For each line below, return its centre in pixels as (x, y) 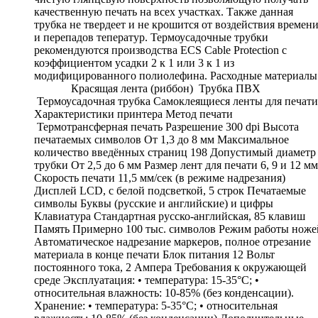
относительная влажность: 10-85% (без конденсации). (164, 292)
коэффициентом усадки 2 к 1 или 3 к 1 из (134, 62)
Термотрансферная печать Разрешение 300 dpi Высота (166, 126)
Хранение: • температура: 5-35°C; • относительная (156, 305)
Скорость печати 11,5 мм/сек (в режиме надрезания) (160, 177)
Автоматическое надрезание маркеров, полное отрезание (172, 241)
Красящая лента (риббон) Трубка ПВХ (147, 88)
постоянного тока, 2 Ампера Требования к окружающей (170, 267)
